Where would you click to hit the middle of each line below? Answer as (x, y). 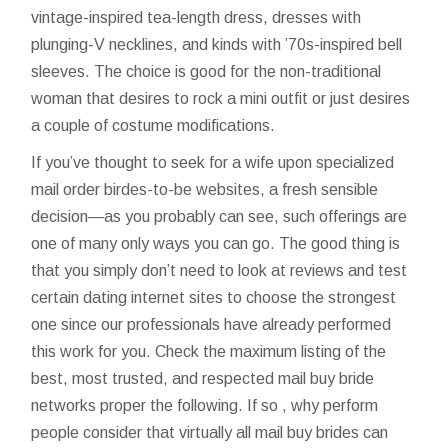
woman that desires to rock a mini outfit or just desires (221, 98)
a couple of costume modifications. (153, 125)
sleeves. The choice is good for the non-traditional (206, 71)
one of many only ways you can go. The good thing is (216, 243)
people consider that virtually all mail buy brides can (210, 432)
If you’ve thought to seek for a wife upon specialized (213, 162)
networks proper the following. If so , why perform (205, 405)
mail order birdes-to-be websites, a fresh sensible (205, 189)
